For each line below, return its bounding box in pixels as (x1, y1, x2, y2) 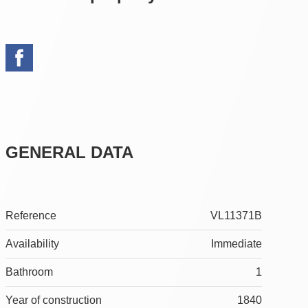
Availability (5, 238, 59, 250)
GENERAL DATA (5, 142, 133, 162)
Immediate (210, 238, 262, 250)
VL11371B (210, 210, 262, 222)
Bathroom (5, 266, 53, 278)
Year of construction (5, 294, 102, 307)
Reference (5, 210, 56, 222)
